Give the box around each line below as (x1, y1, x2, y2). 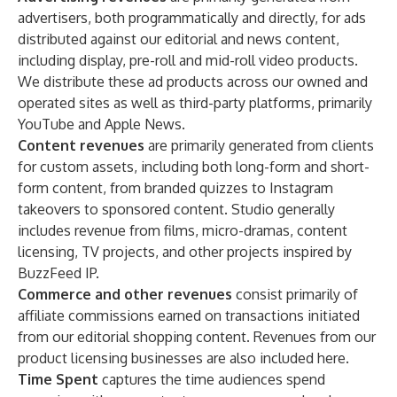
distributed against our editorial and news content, (18, 30, 339, 48)
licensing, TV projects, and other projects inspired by (18, 243, 352, 261)
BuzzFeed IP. (18, 264, 99, 282)
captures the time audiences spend (102, 370, 325, 388)
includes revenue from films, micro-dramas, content (18, 222, 347, 239)
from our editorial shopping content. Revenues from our (18, 328, 376, 346)
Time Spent (18, 370, 102, 388)
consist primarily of (232, 285, 358, 303)
